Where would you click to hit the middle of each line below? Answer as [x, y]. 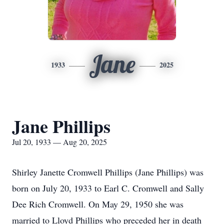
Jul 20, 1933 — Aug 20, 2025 [59, 142]
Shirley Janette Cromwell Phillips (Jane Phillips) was [108, 172]
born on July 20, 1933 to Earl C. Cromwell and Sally [108, 188]
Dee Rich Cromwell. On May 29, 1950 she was [98, 204]
